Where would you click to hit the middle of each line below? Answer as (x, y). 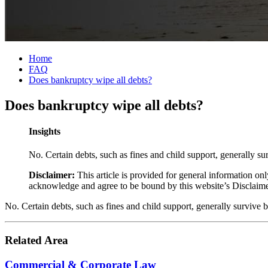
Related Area (36, 240)
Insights (45, 132)
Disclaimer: (52, 175)
